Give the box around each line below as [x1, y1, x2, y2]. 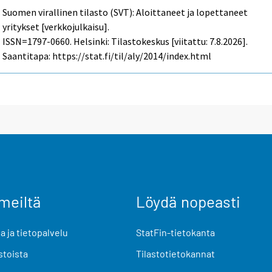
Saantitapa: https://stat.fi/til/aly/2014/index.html [2, 50, 212, 63]
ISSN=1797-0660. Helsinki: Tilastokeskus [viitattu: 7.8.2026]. [2, 35, 248, 48]
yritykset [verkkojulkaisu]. [2, 21, 110, 33]
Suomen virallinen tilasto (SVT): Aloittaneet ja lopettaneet [2, 6, 248, 19]
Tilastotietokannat [136, 247, 215, 259]
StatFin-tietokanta [136, 226, 215, 238]
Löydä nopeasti [136, 191, 240, 211]
